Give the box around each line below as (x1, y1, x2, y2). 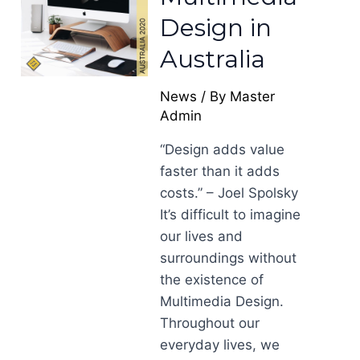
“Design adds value (160, 141, 285, 157)
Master (230, 88, 276, 104)
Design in (160, 13, 272, 43)
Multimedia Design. (160, 293, 288, 309)
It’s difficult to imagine (160, 207, 301, 223)
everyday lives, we (160, 337, 280, 353)
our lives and (160, 228, 243, 244)
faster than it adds (160, 163, 280, 179)
